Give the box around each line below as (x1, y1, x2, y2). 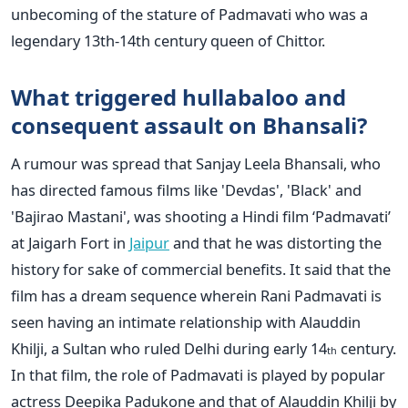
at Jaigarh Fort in (11, 231, 129, 253)
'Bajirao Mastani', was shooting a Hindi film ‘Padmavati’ (11, 205, 391, 227)
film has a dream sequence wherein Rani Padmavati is (11, 284, 382, 306)
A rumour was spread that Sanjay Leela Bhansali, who (11, 152, 381, 174)
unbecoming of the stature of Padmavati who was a (11, 3, 368, 25)
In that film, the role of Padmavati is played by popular (11, 363, 385, 385)
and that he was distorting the (169, 231, 382, 253)
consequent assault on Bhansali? (11, 109, 367, 140)
